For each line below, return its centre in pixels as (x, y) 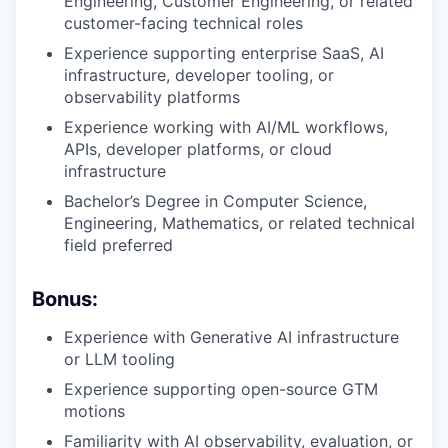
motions (94, 410)
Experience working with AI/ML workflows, (226, 126)
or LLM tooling (119, 358)
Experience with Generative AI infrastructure (231, 336)
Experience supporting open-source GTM (221, 388)
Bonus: (65, 298)
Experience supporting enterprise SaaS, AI (224, 52)
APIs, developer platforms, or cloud (198, 148)
